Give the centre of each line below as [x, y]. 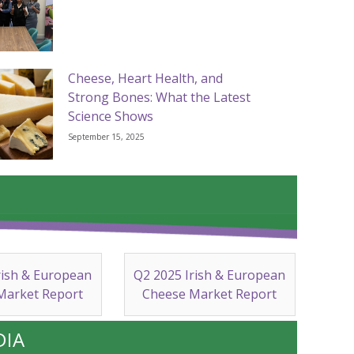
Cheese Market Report [210, 294]
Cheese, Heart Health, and [146, 79]
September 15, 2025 [107, 137]
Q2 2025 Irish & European [210, 275]
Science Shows [111, 117]
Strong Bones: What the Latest [160, 98]
